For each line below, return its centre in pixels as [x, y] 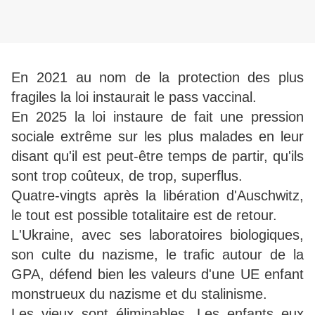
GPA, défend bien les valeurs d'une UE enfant [157, 275]
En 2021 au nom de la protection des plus [157, 78]
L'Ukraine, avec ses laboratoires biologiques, [157, 235]
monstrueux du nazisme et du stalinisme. [139, 294]
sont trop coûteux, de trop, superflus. [127, 176]
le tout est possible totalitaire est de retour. [146, 216]
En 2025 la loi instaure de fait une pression [157, 117]
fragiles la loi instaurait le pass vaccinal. [136, 97]
